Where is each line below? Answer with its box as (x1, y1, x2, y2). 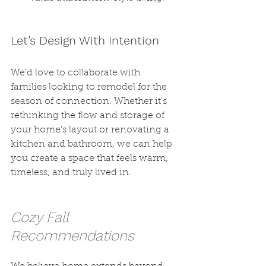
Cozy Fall (11, 209, 72, 226)
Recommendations (11, 227, 134, 244)
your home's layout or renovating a (11, 125, 172, 135)
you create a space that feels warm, (11, 154, 170, 163)
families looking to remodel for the (11, 83, 169, 92)
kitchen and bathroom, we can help (11, 140, 175, 149)
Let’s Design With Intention (11, 33, 159, 47)
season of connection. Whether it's (11, 97, 169, 106)
